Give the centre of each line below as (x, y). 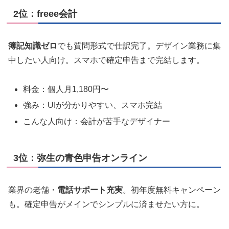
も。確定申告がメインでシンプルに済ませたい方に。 (106, 204)
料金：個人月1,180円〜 (66, 89)
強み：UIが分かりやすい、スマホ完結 (93, 105)
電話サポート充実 (90, 190)
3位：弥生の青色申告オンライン (80, 158)
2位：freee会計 (45, 14)
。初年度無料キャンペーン (172, 190)
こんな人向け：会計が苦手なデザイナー (97, 121)
